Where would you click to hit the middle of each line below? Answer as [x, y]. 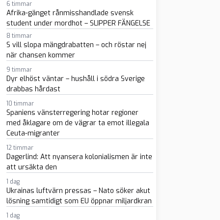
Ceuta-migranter [33, 133]
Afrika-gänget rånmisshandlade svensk [70, 13]
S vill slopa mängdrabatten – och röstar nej [76, 45]
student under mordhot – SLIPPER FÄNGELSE [78, 23]
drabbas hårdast [33, 89]
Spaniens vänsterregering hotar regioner [72, 113]
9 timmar [19, 70]
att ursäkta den [31, 167]
